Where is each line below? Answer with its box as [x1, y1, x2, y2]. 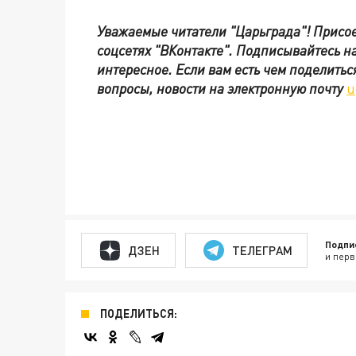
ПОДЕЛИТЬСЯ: [100, 307, 177, 320]
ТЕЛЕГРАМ [231, 242, 292, 257]
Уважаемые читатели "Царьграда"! [97, 22, 313, 40]
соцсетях [97, 41, 154, 59]
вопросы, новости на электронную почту [97, 79, 346, 97]
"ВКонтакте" [154, 41, 229, 59]
